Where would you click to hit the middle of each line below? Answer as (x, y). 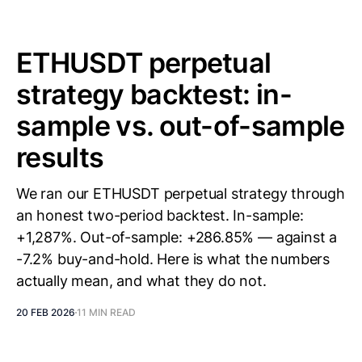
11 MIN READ (106, 312)
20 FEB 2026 (46, 312)
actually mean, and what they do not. (141, 281)
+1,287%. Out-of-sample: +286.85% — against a (177, 237)
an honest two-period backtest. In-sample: (160, 215)
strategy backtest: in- (154, 94)
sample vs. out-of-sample (181, 126)
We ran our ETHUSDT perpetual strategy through (181, 194)
